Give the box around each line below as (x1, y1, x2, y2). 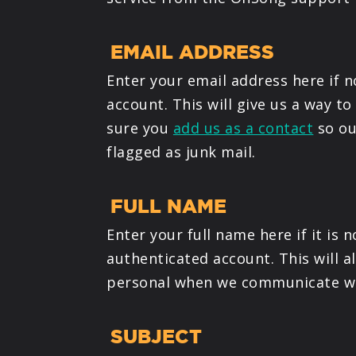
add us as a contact (172, 118, 314, 137)
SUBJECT (110, 323, 203, 350)
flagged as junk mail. (106, 141, 256, 161)
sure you (106, 118, 173, 137)
